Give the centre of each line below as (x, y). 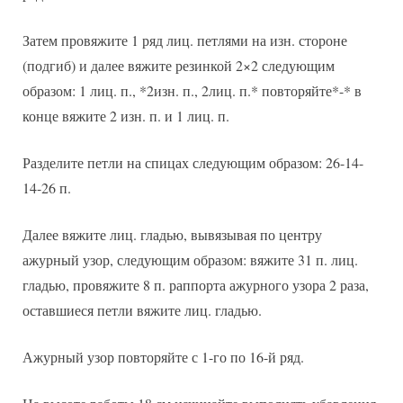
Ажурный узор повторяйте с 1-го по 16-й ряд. (163, 356)
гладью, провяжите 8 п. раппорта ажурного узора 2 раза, (196, 284)
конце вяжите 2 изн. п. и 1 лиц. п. (126, 115)
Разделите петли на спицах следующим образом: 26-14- (193, 162)
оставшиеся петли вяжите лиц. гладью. (142, 309)
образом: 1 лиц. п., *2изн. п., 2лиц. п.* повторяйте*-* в (192, 90)
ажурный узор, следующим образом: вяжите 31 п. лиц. (190, 259)
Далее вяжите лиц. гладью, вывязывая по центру (172, 234)
